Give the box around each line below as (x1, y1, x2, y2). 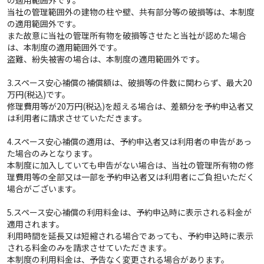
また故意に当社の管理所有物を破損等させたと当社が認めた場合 (7, 29, 246, 41)
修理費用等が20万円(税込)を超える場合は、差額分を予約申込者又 (7, 100, 253, 112)
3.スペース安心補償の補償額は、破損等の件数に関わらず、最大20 (7, 76, 252, 88)
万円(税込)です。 (7, 88, 70, 100)
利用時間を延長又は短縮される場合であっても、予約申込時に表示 (7, 229, 253, 242)
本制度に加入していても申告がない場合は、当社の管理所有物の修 (7, 159, 254, 171)
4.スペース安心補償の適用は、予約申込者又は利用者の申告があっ (7, 135, 252, 147)
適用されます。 (7, 217, 64, 230)
